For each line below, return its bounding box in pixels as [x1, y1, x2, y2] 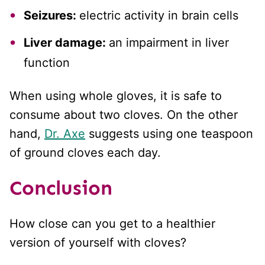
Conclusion [9, 175, 112, 200]
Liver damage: [24, 35, 109, 50]
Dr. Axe [44, 126, 85, 141]
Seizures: [24, 8, 79, 22]
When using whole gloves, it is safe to [9, 88, 222, 103]
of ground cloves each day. [9, 145, 164, 160]
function [24, 55, 70, 70]
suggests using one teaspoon [85, 126, 253, 141]
